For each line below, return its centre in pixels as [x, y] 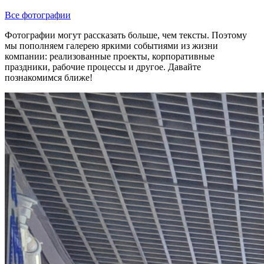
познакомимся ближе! [49, 78]
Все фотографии [38, 15]
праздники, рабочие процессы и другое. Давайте [103, 67]
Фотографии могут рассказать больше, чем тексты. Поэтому [126, 35]
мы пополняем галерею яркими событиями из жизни [111, 46]
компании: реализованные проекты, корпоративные [110, 57]
